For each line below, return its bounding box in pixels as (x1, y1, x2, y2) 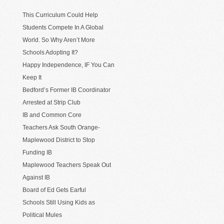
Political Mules (22, 211, 62, 219)
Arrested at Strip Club (22, 99, 80, 106)
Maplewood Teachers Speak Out (22, 161, 111, 169)
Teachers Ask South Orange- (22, 124, 100, 131)
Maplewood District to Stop (22, 136, 95, 144)
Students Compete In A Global (22, 24, 103, 31)
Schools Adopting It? (22, 49, 78, 56)
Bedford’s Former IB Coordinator (22, 86, 110, 94)
